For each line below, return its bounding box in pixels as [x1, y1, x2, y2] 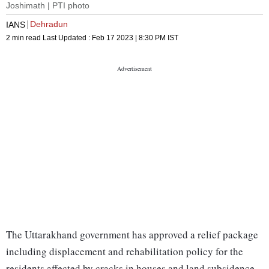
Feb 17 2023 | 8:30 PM [92, 34, 166, 43]
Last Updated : [43, 34, 92, 43]
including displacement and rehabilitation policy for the [6, 244, 243, 259]
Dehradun [30, 19, 68, 29]
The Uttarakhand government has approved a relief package [6, 228, 258, 242]
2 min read [6, 34, 43, 43]
